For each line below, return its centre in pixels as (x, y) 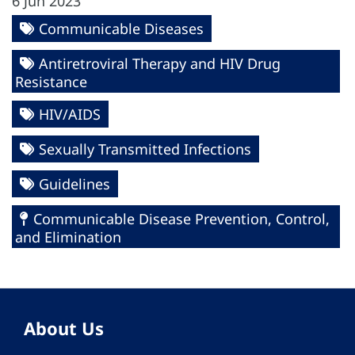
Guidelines (74, 184)
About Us (64, 328)
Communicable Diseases (121, 29)
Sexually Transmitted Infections (145, 149)
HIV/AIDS (70, 115)
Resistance (51, 82)
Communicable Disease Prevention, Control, (181, 219)
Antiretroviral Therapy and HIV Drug (160, 64)
